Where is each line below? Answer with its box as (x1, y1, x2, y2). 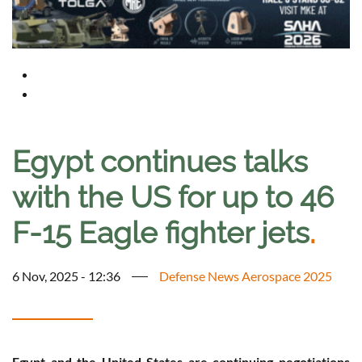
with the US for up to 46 (12, 179, 334, 216)
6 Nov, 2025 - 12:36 (12, 268, 120, 284)
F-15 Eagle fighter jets (12, 215, 309, 251)
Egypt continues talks (12, 144, 308, 180)
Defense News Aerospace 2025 (159, 268, 332, 284)
